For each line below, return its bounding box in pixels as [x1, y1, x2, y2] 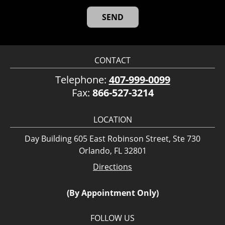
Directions [93, 161, 132, 172]
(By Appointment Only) [66, 187, 159, 198]
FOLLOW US [90, 212, 135, 223]
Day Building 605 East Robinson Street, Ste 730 [25, 133, 200, 144]
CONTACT [94, 54, 131, 66]
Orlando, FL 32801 [78, 145, 147, 156]
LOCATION [93, 114, 132, 125]
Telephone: [55, 72, 109, 86]
